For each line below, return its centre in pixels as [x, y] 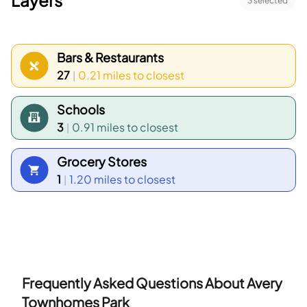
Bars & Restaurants [110, 57]
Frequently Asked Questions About [134, 283]
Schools [81, 109]
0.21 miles [105, 75]
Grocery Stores [102, 161]
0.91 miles [98, 127]
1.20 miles [96, 179]
